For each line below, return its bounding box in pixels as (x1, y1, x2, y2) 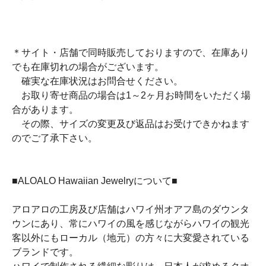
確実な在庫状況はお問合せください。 (12, 76, 183, 86)
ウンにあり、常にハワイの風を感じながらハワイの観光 (12, 218, 249, 229)
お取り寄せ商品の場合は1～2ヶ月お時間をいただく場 (12, 90, 251, 100)
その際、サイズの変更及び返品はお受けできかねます (12, 119, 249, 129)
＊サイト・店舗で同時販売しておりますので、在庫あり (12, 47, 249, 58)
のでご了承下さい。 (12, 133, 107, 143)
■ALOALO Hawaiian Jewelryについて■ (12, 176, 178, 186)
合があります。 (12, 104, 78, 115)
